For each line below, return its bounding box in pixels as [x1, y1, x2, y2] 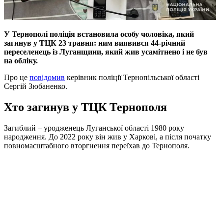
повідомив [29, 73, 65, 82]
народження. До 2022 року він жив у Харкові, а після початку [4, 132, 211, 141]
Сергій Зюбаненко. [4, 82, 67, 90]
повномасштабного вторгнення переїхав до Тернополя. [4, 141, 190, 150]
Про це [4, 73, 29, 82]
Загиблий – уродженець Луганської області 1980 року [4, 123, 184, 132]
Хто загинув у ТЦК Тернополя [4, 100, 167, 113]
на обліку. [4, 56, 38, 65]
